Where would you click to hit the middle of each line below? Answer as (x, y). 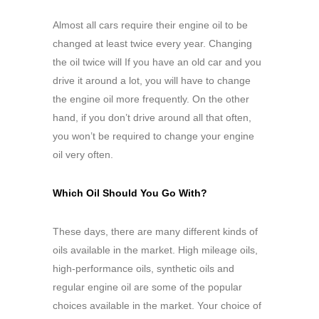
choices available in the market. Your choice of (157, 305)
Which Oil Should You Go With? (130, 193)
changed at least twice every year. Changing (152, 43)
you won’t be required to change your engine (153, 136)
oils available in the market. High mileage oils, (155, 250)
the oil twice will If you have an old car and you (157, 62)
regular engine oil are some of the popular (147, 287)
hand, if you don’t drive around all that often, (152, 117)
